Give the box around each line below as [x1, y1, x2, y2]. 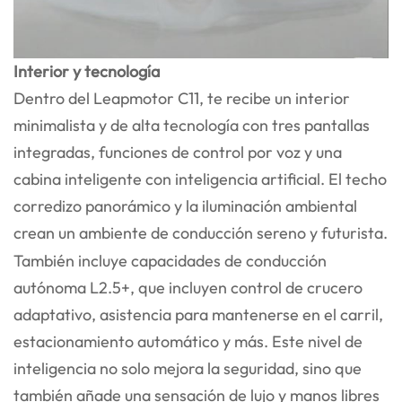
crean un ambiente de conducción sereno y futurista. [13, 222, 388, 243]
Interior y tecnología [13, 60, 160, 82]
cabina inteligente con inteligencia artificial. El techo [13, 168, 387, 189]
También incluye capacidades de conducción [13, 249, 327, 271]
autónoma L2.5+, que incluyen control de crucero [13, 276, 363, 298]
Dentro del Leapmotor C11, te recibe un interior [13, 87, 350, 109]
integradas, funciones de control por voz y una [13, 141, 342, 162]
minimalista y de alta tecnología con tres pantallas [13, 114, 370, 135]
